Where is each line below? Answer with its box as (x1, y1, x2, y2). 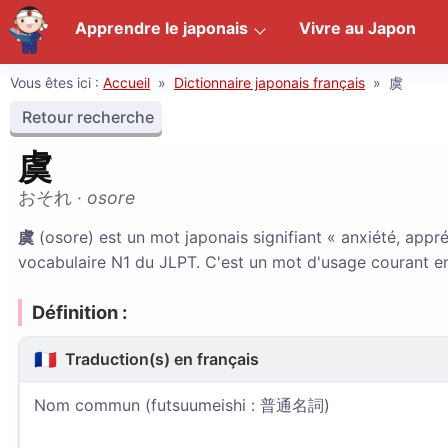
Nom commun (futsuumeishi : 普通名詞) (34, 395, 330, 415)
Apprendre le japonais (75, 18, 248, 38)
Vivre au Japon (299, 18, 416, 38)
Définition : (32, 301, 127, 323)
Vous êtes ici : (10, 74, 103, 91)
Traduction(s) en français (61, 349, 259, 369)
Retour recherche (18, 107, 154, 127)
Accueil (103, 74, 150, 91)
